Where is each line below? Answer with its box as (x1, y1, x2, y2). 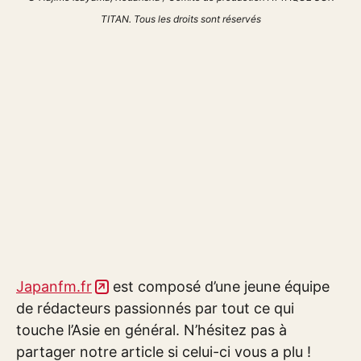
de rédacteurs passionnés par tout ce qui (16, 299, 294, 317)
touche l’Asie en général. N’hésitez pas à (16, 321, 287, 338)
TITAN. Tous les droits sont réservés (100, 12, 261, 25)
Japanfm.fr (16, 277, 92, 295)
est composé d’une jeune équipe (108, 277, 330, 295)
